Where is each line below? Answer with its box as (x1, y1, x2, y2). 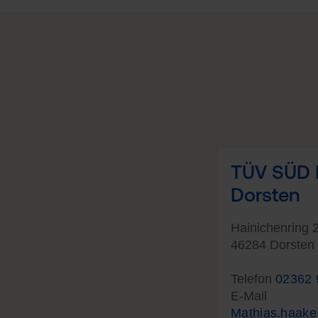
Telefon (231, 272, 275, 286)
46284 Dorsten (231, 238, 314, 252)
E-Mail (231, 289, 267, 303)
